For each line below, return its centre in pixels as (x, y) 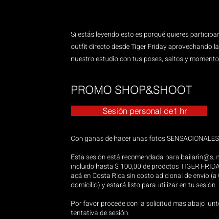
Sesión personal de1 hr (139, 111)
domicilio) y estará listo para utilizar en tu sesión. (144, 185)
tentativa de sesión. (100, 213)
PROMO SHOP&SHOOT (131, 90)
